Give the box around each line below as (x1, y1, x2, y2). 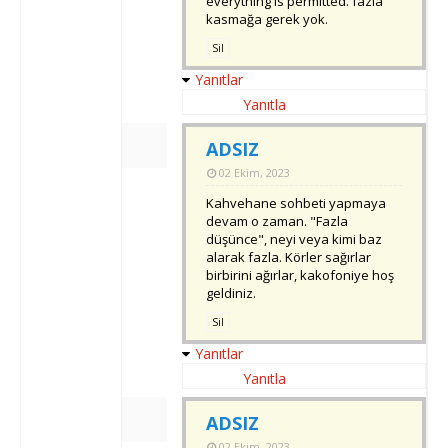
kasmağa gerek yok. (206, 10, 328, 29)
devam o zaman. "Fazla (206, 212, 348, 231)
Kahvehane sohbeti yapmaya (206, 194, 386, 213)
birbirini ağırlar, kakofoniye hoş (206, 266, 394, 285)
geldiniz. (206, 284, 256, 303)
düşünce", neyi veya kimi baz (206, 230, 382, 249)
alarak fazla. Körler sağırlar (206, 248, 371, 267)
